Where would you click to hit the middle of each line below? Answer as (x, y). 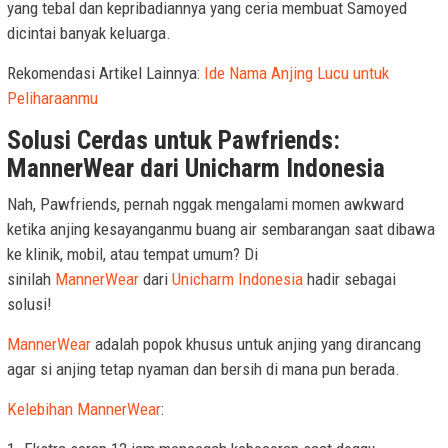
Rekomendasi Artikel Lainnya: (105, 72)
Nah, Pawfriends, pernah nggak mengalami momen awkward (205, 203)
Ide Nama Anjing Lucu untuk (296, 72)
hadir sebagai (349, 278)
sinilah (31, 278)
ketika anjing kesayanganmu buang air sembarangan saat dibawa (221, 228)
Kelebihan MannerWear (84, 408)
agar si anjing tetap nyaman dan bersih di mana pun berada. (203, 368)
